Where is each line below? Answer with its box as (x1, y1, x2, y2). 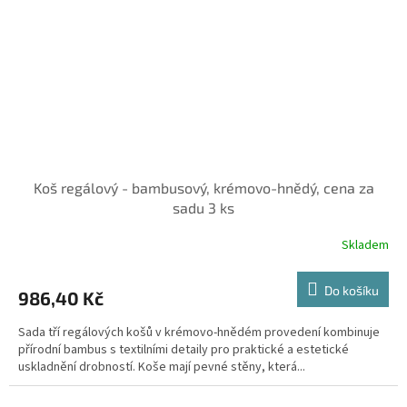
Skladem (342, 235, 389, 254)
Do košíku (324, 283, 379, 299)
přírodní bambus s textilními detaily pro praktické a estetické (18, 341, 349, 360)
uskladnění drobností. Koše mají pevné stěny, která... (18, 358, 305, 377)
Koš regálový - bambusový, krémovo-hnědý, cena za (33, 179, 374, 197)
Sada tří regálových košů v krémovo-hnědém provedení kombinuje (18, 323, 380, 342)
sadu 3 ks (173, 199, 234, 217)
